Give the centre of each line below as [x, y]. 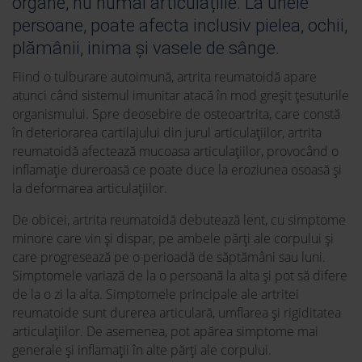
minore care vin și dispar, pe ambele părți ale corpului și [173, 239]
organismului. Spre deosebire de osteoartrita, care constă [176, 114]
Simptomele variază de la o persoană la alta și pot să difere [180, 276]
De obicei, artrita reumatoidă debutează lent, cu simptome [179, 220]
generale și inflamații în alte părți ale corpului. [142, 350]
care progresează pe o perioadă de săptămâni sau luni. [169, 257]
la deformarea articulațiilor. [90, 189]
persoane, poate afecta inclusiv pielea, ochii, [180, 26]
